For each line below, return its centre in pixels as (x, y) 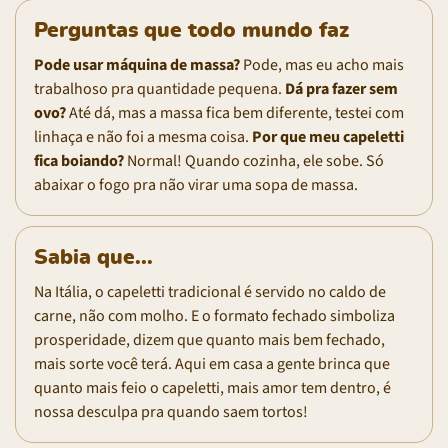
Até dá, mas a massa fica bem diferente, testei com (235, 112)
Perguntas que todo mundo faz (191, 30)
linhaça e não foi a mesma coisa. (143, 136)
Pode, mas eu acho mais (322, 64)
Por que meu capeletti (328, 136)
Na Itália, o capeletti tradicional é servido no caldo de (210, 291)
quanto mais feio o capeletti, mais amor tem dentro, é (212, 387)
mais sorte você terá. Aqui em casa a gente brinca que (212, 363)
